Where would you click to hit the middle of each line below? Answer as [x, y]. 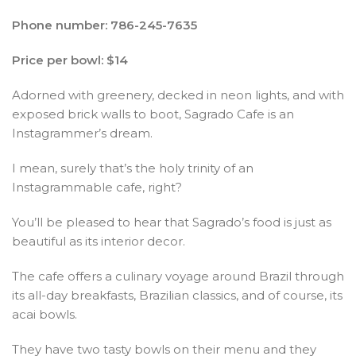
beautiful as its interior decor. [99, 241]
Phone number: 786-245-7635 [104, 25]
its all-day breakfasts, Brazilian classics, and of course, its [177, 295]
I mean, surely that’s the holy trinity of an [133, 168]
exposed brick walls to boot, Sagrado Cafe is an [153, 114]
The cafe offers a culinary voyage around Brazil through [178, 276]
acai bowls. [44, 314]
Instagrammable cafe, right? [97, 187]
